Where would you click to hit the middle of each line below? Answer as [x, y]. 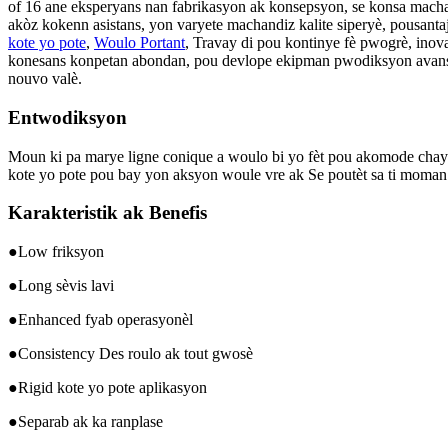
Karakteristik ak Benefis [107, 213]
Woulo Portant [139, 43]
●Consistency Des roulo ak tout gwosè [130, 353]
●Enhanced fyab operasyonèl [100, 319]
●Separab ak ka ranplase [85, 421]
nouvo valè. [45, 79]
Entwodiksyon [67, 117]
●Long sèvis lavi [61, 285]
